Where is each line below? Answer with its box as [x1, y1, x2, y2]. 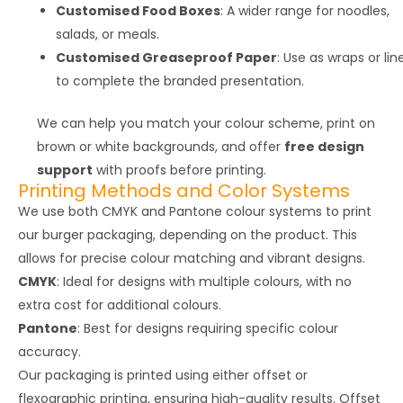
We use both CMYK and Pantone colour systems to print [18, 201, 372, 220]
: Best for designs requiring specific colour [77, 318, 338, 337]
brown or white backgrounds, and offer [37, 137, 284, 156]
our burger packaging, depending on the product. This [18, 225, 357, 244]
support [37, 160, 93, 179]
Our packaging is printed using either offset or [18, 365, 308, 384]
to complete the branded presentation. [56, 71, 304, 90]
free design [284, 137, 364, 156]
